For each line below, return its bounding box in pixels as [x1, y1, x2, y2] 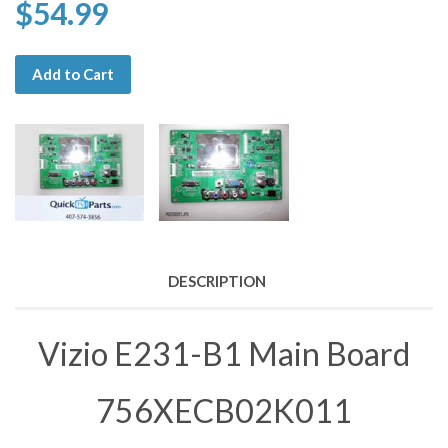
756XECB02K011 [96, 390, 352, 430]
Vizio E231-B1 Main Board [38, 333, 410, 373]
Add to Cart [32, 64, 114, 83]
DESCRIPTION [167, 271, 266, 290]
